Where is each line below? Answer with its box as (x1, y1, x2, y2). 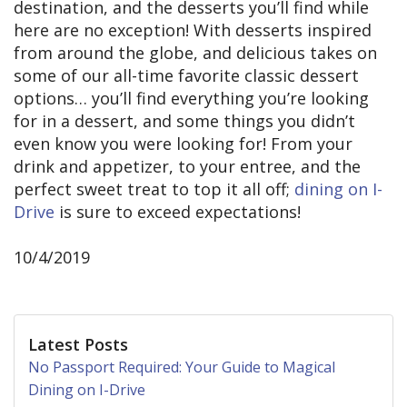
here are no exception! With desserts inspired (14, 18, 372, 41)
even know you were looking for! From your (14, 132, 352, 154)
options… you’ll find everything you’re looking (14, 86, 369, 109)
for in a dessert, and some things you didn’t (14, 109, 355, 132)
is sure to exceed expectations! (55, 200, 301, 223)
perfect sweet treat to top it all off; (14, 177, 294, 200)
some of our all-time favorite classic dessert (14, 64, 359, 86)
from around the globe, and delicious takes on (14, 41, 377, 64)
